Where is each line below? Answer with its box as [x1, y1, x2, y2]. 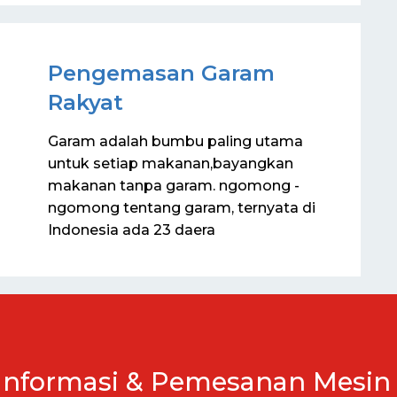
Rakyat [48, 89, 123, 115]
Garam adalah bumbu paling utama [48, 132, 303, 150]
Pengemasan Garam [48, 59, 275, 86]
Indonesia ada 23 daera [48, 221, 215, 238]
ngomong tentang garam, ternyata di [48, 198, 315, 216]
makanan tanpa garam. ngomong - [48, 176, 300, 194]
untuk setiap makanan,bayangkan [48, 154, 293, 172]
